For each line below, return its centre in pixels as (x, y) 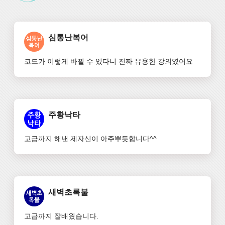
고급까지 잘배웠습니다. (61, 216)
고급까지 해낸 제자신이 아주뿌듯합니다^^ (90, 139)
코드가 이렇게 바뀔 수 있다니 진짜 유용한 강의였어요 (108, 62)
